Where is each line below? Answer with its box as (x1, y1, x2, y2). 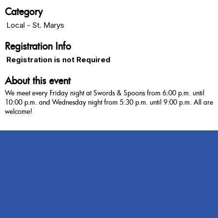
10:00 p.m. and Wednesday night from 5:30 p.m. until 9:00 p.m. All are (5, 97, 213, 107)
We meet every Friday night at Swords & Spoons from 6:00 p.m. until (5, 88, 204, 98)
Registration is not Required (6, 55, 110, 65)
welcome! (5, 107, 32, 116)
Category (5, 5, 43, 18)
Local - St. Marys (6, 20, 64, 30)
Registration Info (5, 39, 71, 53)
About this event (5, 74, 71, 88)
